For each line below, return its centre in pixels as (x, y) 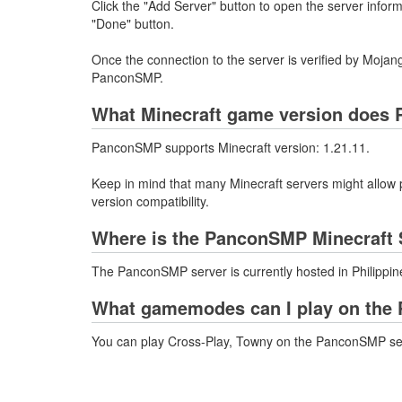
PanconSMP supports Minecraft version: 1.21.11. (231, 148)
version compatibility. (150, 201)
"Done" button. (133, 24)
